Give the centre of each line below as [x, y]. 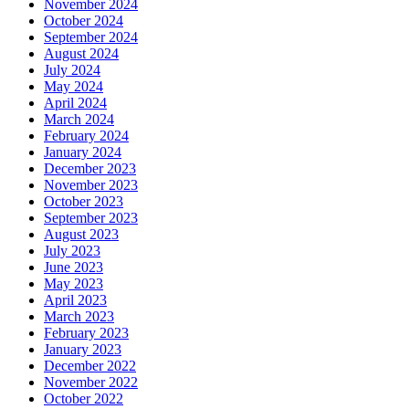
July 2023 [72, 251]
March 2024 [79, 120]
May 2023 [73, 284]
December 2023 [90, 169]
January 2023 [83, 350]
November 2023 [91, 185]
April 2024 [75, 103]
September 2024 [91, 37]
